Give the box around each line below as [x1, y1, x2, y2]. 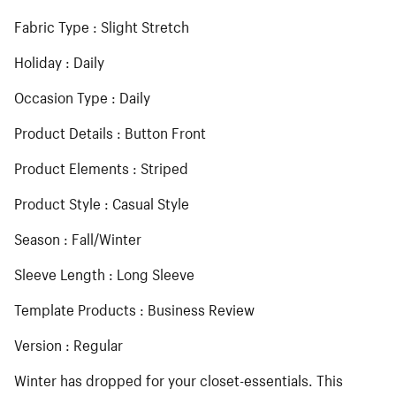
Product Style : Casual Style [14, 190, 189, 213]
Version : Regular [14, 331, 123, 354]
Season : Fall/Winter [14, 225, 141, 248]
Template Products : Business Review [14, 296, 255, 319]
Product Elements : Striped [14, 155, 188, 178]
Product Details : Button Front [14, 119, 206, 142]
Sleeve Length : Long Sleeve [14, 261, 194, 284]
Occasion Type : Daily [14, 84, 150, 107]
